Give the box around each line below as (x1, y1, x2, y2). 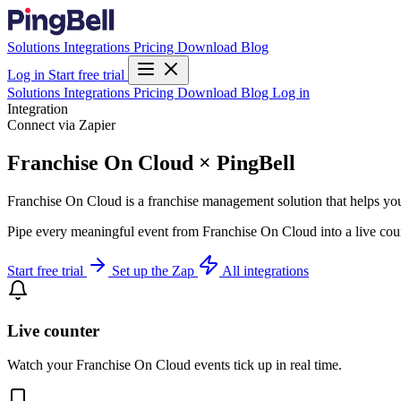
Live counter (7, 320, 99, 340)
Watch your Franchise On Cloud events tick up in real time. (7, 357, 342, 373)
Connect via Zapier (7, 117, 115, 132)
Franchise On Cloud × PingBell (7, 150, 295, 175)
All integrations (222, 262, 309, 278)
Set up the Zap (112, 262, 198, 278)
